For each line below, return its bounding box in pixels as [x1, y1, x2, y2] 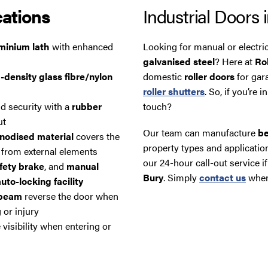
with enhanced [50, 39, 113, 53]
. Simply [163, 170, 199, 184]
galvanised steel [143, 54, 215, 68]
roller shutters [143, 84, 205, 98]
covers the [74, 129, 120, 143]
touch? [143, 99, 172, 113]
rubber [72, 99, 102, 113]
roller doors [184, 69, 234, 83]
